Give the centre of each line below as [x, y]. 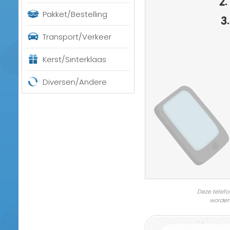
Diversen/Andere [75, 82]
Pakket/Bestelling [75, 14]
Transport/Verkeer [77, 37]
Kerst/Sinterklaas [74, 59]
